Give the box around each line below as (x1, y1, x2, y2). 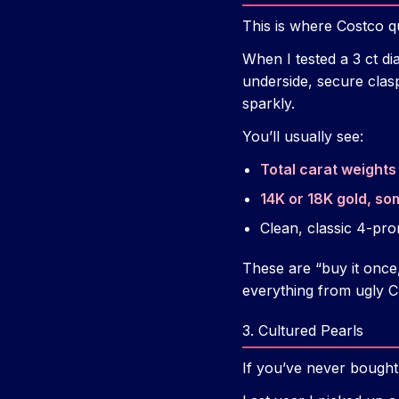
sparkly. (242, 94, 295, 113)
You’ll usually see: (242, 127, 363, 146)
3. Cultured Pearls (242, 322, 363, 340)
